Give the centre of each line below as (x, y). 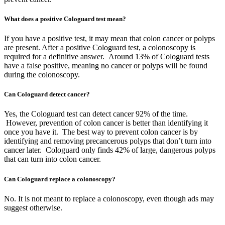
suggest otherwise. (33, 207)
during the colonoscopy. (42, 75)
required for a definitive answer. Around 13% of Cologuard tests (107, 57)
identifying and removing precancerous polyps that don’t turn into (108, 141)
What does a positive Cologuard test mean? (65, 19)
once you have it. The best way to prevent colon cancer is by (101, 132)
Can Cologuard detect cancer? (47, 94)
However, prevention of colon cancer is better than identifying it (106, 123)
